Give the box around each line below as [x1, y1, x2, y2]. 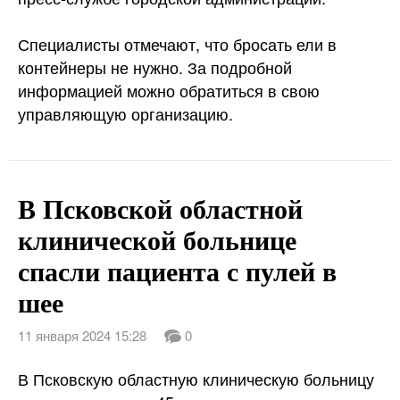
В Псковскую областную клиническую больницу [18, 367, 374, 390]
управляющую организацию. [18, 102, 233, 125]
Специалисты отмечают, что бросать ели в [18, 32, 337, 55]
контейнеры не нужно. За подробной [18, 55, 292, 79]
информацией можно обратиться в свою [18, 79, 320, 102]
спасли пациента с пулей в [18, 251, 337, 289]
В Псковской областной [18, 188, 303, 227]
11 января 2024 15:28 [18, 326, 146, 345]
